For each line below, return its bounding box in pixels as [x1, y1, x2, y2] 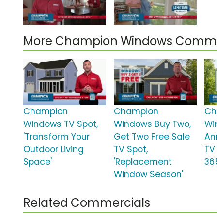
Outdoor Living [23, 143, 84, 155]
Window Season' [114, 169, 184, 181]
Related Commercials [23, 195, 150, 211]
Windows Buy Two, [114, 118, 191, 130]
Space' [23, 156, 52, 168]
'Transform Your [23, 131, 90, 143]
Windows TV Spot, [23, 118, 98, 130]
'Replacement [114, 156, 172, 168]
